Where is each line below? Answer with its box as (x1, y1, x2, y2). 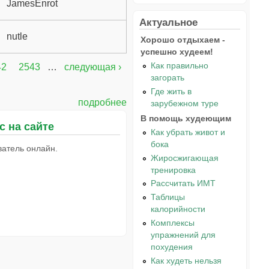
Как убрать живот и (151, 127, 226, 137)
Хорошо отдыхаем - (141, 35, 225, 44)
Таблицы (151, 192, 186, 202)
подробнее (78, 97, 127, 107)
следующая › (64, 61, 121, 72)
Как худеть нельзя (151, 256, 222, 265)
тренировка (151, 165, 196, 175)
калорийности (151, 204, 206, 214)
